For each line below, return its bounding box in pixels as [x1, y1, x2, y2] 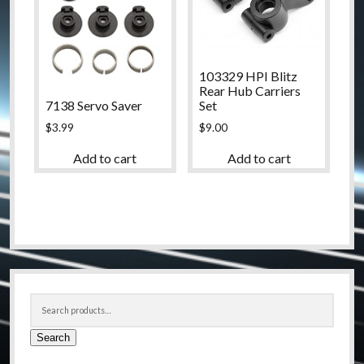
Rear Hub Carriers [199, 83, 301, 99]
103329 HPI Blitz [199, 68, 298, 84]
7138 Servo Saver [45, 97, 142, 113]
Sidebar [9, 269, 87, 297]
